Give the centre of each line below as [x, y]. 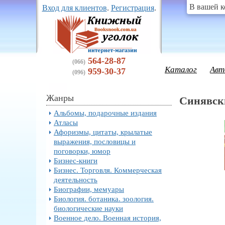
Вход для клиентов [74, 8]
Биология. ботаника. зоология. [104, 199]
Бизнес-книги [76, 160]
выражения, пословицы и [95, 141]
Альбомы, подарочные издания [105, 113]
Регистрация [132, 8]
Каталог [181, 70]
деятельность [76, 180]
